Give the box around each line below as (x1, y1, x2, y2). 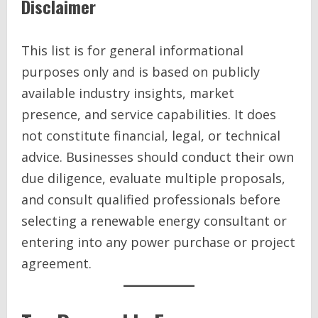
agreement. (21, 255, 92, 272)
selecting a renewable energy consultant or (21, 212, 287, 229)
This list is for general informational (21, 42, 243, 59)
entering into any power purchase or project (21, 234, 295, 251)
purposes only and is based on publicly (21, 63, 260, 80)
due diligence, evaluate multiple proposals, (21, 170, 285, 187)
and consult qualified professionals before (21, 191, 280, 208)
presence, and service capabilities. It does (21, 106, 276, 123)
